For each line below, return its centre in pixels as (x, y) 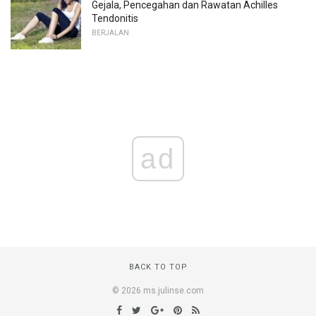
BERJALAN (110, 33)
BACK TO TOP (158, 267)
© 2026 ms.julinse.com (158, 291)
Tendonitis (115, 19)
